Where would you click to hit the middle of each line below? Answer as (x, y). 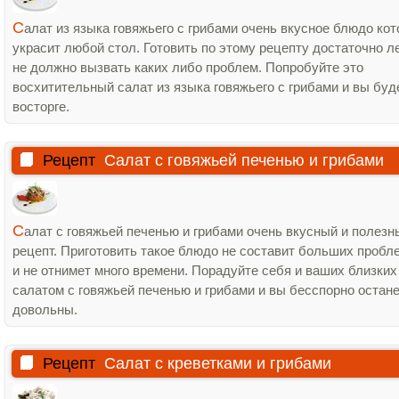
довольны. (45, 309)
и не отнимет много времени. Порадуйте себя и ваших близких (205, 270)
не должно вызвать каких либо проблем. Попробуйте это (188, 67)
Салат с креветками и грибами (218, 363)
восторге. (41, 106)
